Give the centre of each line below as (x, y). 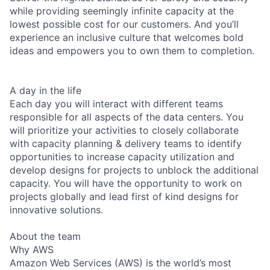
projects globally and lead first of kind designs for (124, 196)
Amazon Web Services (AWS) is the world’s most (121, 262)
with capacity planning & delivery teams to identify (126, 143)
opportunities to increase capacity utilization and (122, 156)
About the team (45, 236)
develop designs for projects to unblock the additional (134, 170)
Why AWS (32, 249)
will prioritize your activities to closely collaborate (124, 130)
